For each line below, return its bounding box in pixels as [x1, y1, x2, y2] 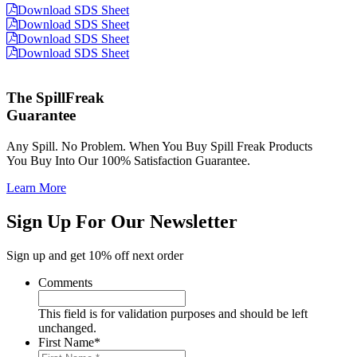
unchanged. [38, 320, 96, 335]
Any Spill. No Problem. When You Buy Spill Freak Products [6, 139, 312, 154]
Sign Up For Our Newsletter [6, 211, 237, 233]
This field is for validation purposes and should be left [38, 306, 308, 320]
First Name [38, 335, 94, 349]
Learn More [6, 181, 66, 195]
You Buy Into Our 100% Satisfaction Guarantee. [6, 154, 250, 168]
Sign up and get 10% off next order [6, 248, 183, 262]
